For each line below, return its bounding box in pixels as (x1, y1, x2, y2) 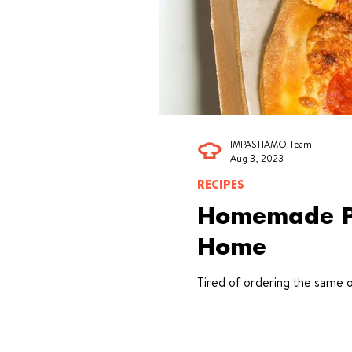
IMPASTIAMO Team (230, 137, 312, 151)
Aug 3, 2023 (230, 152, 284, 165)
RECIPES (197, 179, 244, 192)
